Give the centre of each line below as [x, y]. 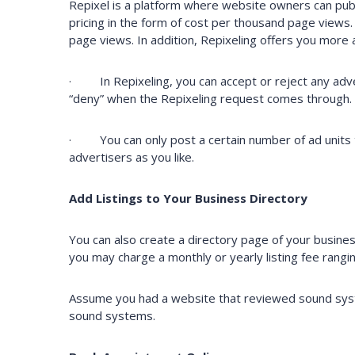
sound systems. [112, 316]
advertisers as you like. [132, 157]
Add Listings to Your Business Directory [188, 198]
